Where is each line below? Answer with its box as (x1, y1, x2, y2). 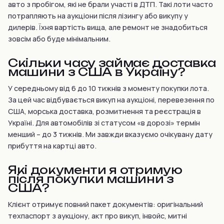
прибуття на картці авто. (8, 141, 96, 150)
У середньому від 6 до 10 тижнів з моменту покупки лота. (8, 83, 209, 93)
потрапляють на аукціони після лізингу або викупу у (8, 11, 188, 20)
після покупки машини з (8, 172, 174, 185)
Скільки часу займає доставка (8, 56, 216, 69)
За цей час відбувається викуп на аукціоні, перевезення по (8, 95, 214, 104)
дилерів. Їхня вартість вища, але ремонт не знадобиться (8, 22, 207, 32)
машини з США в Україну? (8, 65, 185, 78)
